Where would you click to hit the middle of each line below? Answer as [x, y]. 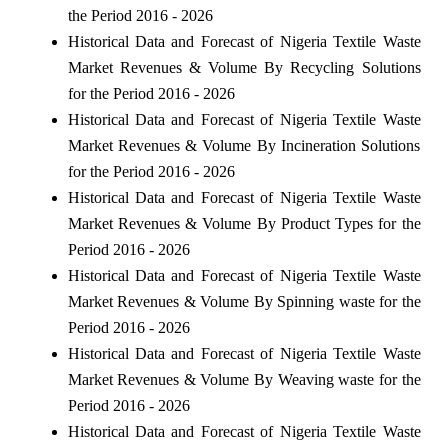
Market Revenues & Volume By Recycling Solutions [244, 67]
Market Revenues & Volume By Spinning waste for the [244, 301]
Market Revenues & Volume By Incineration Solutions [244, 145]
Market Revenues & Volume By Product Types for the [244, 223]
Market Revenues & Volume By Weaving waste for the [244, 379]
